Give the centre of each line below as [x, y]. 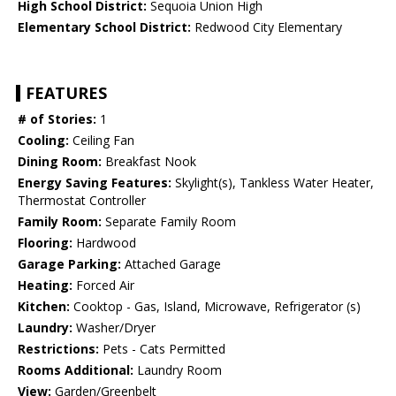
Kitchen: [44, 307]
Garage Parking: [69, 264]
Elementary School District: [104, 27]
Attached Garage [171, 264]
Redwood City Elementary [267, 27]
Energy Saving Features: [95, 183]
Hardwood [104, 243]
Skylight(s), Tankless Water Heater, [273, 183]
